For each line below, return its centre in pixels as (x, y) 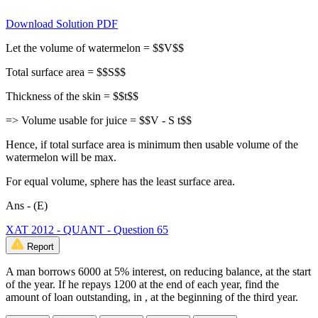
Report (40, 246)
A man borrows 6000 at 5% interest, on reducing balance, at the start (158, 271)
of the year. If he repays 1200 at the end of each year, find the (142, 284)
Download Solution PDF (62, 23)
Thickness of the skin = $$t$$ (72, 96)
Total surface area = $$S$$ (66, 72)
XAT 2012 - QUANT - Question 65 (87, 229)
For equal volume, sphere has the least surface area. (120, 181)
